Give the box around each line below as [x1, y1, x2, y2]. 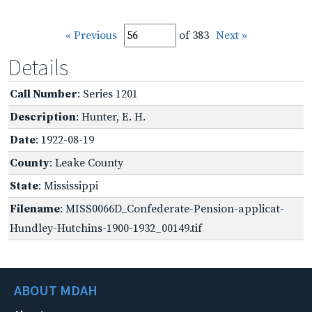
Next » [215, 28, 247, 42]
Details [8, 53, 68, 81]
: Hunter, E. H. [76, 109, 146, 124]
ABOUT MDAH [14, 281, 97, 299]
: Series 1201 [77, 86, 138, 101]
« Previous [65, 28, 117, 42]
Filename [10, 201, 60, 216]
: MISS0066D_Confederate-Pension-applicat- [60, 201, 284, 216]
